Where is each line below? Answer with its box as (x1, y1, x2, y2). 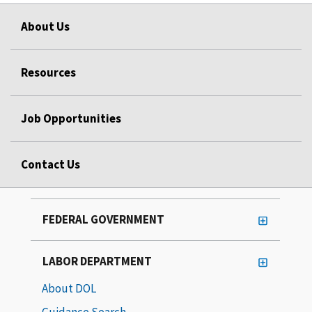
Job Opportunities (21, 110, 121, 126)
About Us (21, 18, 70, 34)
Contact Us (21, 156, 80, 172)
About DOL (42, 280, 96, 296)
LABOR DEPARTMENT (42, 253, 152, 269)
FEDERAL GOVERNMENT (42, 211, 164, 227)
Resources (21, 64, 76, 80)
